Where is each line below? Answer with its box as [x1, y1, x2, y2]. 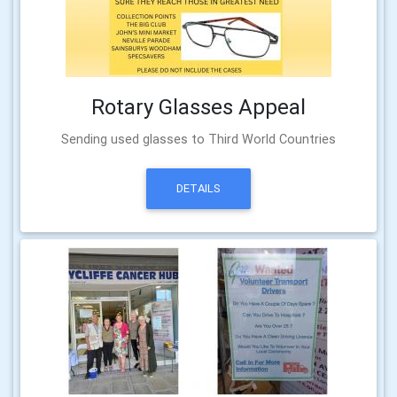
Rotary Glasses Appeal [91, 94, 306, 120]
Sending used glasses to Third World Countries [61, 131, 336, 147]
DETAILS [176, 181, 221, 197]
